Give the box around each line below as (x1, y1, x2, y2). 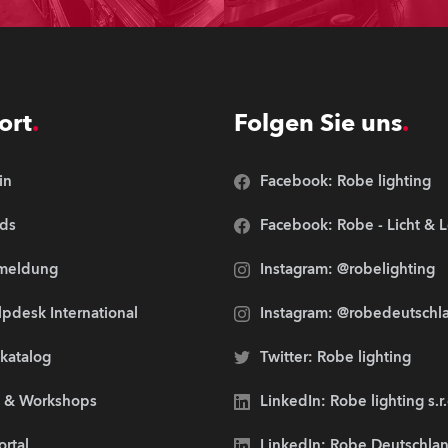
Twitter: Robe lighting (260, 347, 411, 367)
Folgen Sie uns (234, 107, 402, 140)
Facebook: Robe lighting (260, 171, 431, 191)
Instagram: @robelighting (260, 259, 435, 279)
